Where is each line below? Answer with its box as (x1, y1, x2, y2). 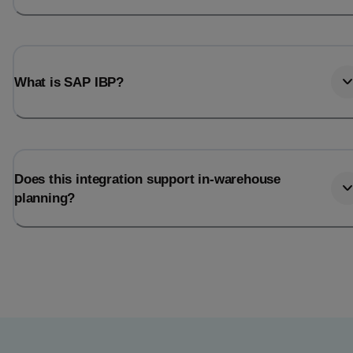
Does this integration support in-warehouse (14, 170, 281, 187)
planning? (14, 189, 76, 206)
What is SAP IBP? (14, 74, 124, 91)
